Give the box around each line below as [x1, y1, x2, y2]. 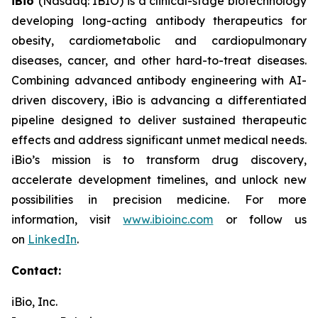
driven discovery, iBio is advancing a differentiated [11, 93, 307, 107]
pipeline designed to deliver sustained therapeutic [11, 113, 307, 127]
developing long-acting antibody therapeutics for [11, 13, 307, 28]
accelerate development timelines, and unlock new [11, 172, 307, 187]
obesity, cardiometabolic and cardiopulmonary [11, 33, 307, 48]
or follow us [213, 212, 307, 226]
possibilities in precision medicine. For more [11, 192, 307, 207]
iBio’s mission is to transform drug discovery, [11, 153, 307, 167]
